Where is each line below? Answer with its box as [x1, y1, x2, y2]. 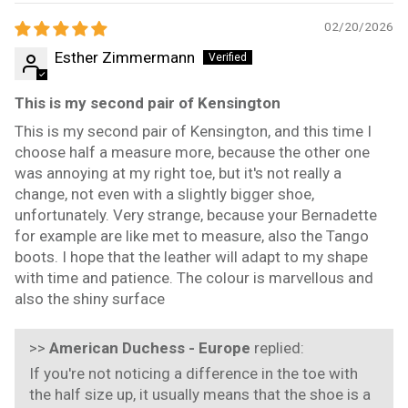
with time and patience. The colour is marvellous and [15, 268, 373, 287]
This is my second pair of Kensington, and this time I [15, 121, 372, 140]
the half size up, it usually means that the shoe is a [29, 384, 371, 403]
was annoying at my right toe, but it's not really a [15, 163, 342, 182]
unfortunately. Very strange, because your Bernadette [15, 205, 377, 224]
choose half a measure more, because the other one [15, 142, 370, 161]
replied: [250, 338, 304, 357]
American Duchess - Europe [49, 338, 250, 357]
